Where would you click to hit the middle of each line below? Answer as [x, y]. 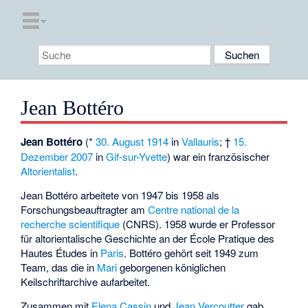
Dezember [45, 157]
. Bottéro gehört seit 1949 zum [191, 253]
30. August [120, 142]
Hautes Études [54, 253]
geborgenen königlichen [172, 267]
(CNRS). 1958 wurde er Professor [198, 224]
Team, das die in [59, 267]
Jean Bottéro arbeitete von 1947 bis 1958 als [120, 195]
